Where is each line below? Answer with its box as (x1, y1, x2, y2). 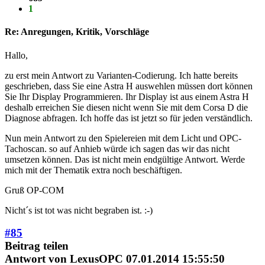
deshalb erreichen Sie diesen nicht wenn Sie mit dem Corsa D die (5, 102, 248, 112)
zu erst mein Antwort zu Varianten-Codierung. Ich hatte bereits (5, 70, 238, 80)
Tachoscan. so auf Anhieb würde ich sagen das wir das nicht (5, 143, 230, 154)
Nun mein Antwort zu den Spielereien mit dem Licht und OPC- (5, 132, 241, 143)
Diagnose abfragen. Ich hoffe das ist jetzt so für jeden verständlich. (5, 112, 253, 123)
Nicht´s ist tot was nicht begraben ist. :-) (5, 205, 153, 215)
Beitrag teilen (5, 240, 69, 253)
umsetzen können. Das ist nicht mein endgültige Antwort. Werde (5, 154, 245, 164)
